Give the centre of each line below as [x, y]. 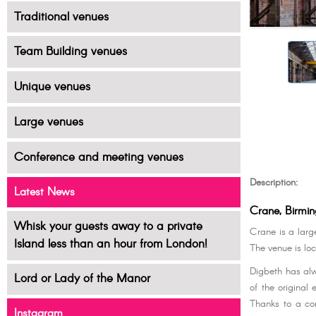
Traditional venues [61, 17]
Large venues [48, 123]
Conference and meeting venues [98, 157]
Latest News [44, 192]
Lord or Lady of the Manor [82, 279]
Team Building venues [70, 52]
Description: [274, 183]
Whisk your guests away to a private [108, 226]
